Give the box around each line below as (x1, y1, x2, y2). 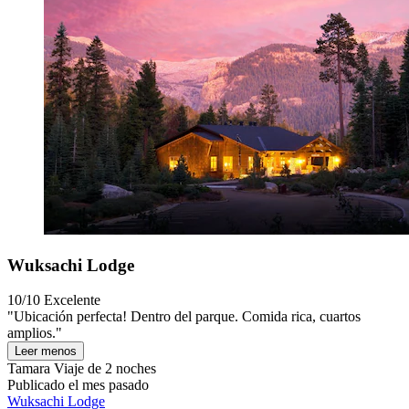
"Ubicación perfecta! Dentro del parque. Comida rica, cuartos (7, 309, 361, 325)
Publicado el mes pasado (7, 377, 149, 393)
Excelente (44, 292, 100, 309)
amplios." (7, 325, 62, 341)
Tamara (7, 361, 50, 377)
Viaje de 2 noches (50, 361, 156, 377)
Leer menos (15, 344, 77, 359)
